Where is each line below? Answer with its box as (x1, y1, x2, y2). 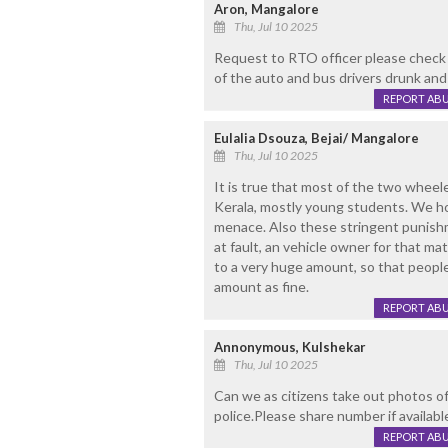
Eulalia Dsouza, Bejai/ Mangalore (213, 130, 419, 147)
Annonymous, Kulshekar (213, 339, 366, 356)
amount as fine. (213, 278, 309, 296)
